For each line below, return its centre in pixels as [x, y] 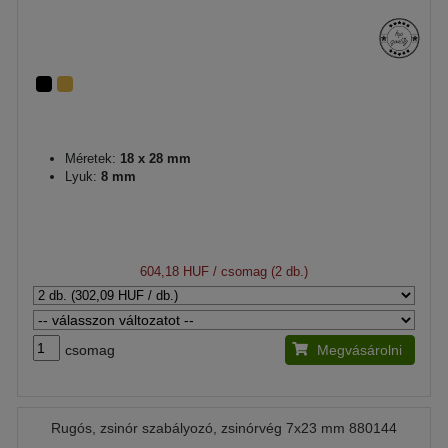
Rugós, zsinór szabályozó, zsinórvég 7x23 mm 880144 [224, 427]
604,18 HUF [174, 271]
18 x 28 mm [153, 158]
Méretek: [90, 158]
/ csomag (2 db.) [258, 271]
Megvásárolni [359, 349]
